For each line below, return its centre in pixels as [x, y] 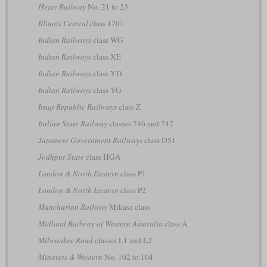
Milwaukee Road [65, 240]
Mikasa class [128, 207]
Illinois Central [63, 24]
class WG [107, 40]
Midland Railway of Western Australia [100, 224]
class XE [106, 57]
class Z [128, 107]
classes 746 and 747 [140, 124]
